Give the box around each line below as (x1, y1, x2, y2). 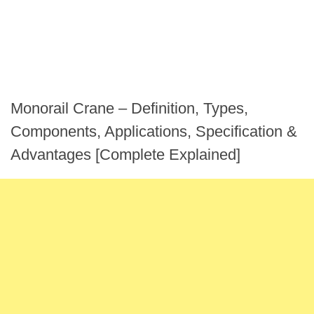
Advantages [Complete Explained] (11, 146, 240, 163)
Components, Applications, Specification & (11, 123, 297, 140)
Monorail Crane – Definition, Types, (11, 100, 248, 117)
